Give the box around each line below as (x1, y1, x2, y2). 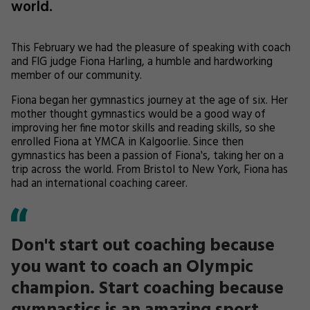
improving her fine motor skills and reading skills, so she (11, 120, 275, 138)
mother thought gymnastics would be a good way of (11, 106, 266, 124)
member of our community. (11, 67, 142, 85)
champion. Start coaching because (11, 275, 284, 303)
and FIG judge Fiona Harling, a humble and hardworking (11, 53, 273, 71)
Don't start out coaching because (11, 232, 275, 260)
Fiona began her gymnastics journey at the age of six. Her (11, 92, 288, 110)
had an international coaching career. (11, 175, 188, 193)
